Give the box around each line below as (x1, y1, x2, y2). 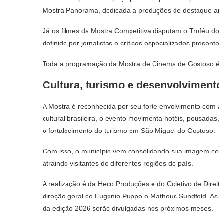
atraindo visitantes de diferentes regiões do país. (43, 159, 193, 167)
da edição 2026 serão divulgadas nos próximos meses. (43, 204, 213, 212)
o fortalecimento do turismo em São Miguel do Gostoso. (43, 126, 215, 134)
